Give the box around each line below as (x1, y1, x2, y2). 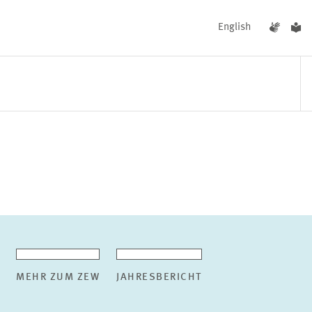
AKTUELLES (111, 159, 164, 169)
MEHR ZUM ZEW (16, 272, 100, 283)
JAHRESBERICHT (116, 272, 202, 283)
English (218, 22, 251, 33)
